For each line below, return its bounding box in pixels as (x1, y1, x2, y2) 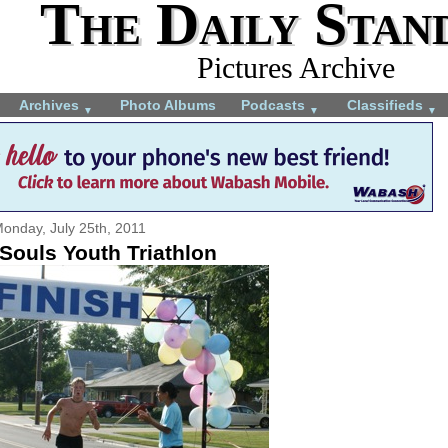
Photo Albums (120, 96, 216, 113)
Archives (19, 96, 83, 113)
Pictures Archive (197, 51, 395, 84)
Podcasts (241, 96, 309, 113)
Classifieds (347, 96, 427, 113)
